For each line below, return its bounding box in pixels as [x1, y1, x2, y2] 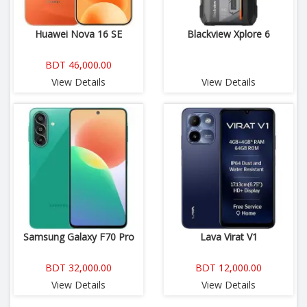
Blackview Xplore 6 [187, 27, 270, 41]
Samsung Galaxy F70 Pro [23, 230, 134, 244]
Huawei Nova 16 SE [35, 27, 122, 41]
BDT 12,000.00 [195, 261, 262, 275]
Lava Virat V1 [199, 230, 258, 244]
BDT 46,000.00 [45, 58, 112, 72]
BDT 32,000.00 [45, 261, 112, 275]
